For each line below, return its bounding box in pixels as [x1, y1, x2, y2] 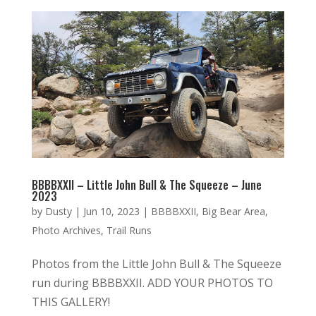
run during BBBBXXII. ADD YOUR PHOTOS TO [31, 275, 273, 291]
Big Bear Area [201, 205, 265, 219]
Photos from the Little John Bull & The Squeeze [31, 256, 281, 272]
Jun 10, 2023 [83, 205, 140, 219]
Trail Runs [106, 224, 152, 238]
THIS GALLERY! [31, 294, 110, 310]
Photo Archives [31, 224, 101, 238]
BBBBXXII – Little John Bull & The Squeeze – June [31, 176, 262, 194]
